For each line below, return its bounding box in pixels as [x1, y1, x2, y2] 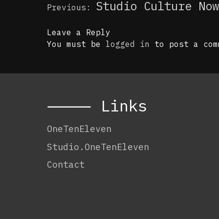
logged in [106, 39, 150, 49]
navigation [46, 9, 95, 19]
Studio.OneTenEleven [47, 140, 149, 153]
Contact [47, 158, 85, 171]
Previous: [47, 2, 91, 12]
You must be [47, 39, 106, 49]
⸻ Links [47, 95, 147, 116]
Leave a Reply [47, 27, 110, 37]
